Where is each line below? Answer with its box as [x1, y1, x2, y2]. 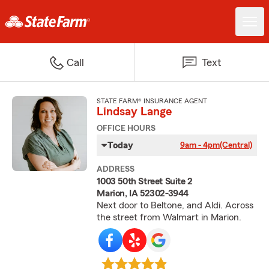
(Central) [219, 141, 252, 150]
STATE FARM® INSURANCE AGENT [97, 97, 208, 104]
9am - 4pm [180, 141, 220, 150]
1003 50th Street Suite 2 [97, 177, 193, 186]
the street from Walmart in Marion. [97, 213, 242, 222]
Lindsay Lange [97, 106, 172, 118]
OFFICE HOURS [97, 124, 156, 133]
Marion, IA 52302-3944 [97, 189, 189, 198]
